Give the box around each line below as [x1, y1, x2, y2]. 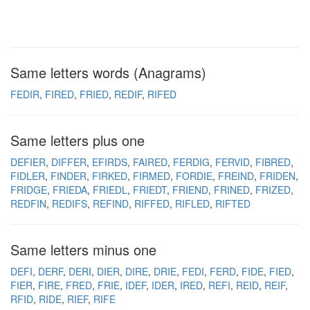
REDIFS [52, 197, 87, 210]
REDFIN [10, 197, 46, 210]
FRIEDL [93, 183, 127, 197]
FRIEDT [133, 183, 167, 197]
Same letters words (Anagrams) [10, 62, 206, 82]
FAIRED [133, 155, 167, 169]
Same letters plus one [10, 130, 145, 150]
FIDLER [10, 169, 45, 183]
